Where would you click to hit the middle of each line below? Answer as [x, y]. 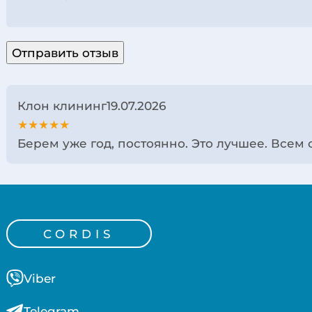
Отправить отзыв [65, 53]
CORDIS [79, 234]
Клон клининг [62, 106]
